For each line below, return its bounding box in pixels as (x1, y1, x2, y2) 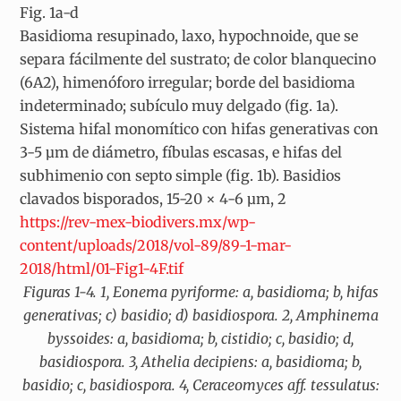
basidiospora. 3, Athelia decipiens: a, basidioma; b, (39, 352, 362, 371)
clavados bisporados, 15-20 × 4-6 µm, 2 (20, 189, 287, 208)
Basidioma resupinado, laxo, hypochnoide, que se (20, 26, 359, 45)
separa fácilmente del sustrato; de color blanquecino (20, 49, 377, 68)
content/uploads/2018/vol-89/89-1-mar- (20, 235, 293, 254)
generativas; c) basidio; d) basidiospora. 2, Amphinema (22, 305, 379, 324)
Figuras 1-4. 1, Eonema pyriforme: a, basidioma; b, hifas (22, 282, 379, 301)
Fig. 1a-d (20, 3, 80, 21)
